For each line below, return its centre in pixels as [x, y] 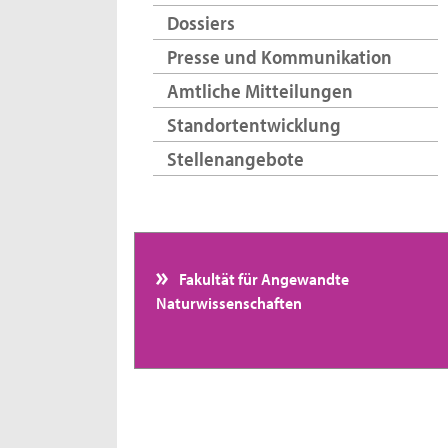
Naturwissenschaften [228, 302]
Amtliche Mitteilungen [259, 90]
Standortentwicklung [253, 124]
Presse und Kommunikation [279, 56]
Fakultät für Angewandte [263, 278]
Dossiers [200, 23]
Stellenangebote [235, 158]
